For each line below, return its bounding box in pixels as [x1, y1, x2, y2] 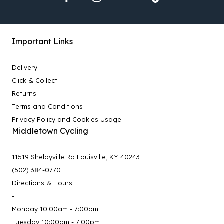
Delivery [12, 63, 37, 71]
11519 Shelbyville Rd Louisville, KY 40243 [12, 152, 140, 161]
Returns [12, 89, 36, 97]
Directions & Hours [12, 178, 72, 187]
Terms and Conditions [12, 102, 83, 110]
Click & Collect [12, 76, 57, 84]
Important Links [12, 36, 73, 46]
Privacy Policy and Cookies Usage [12, 115, 121, 123]
